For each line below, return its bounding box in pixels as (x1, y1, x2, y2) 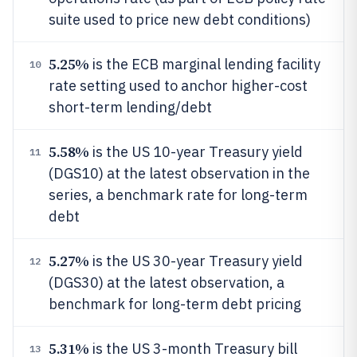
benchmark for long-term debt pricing (49, 295, 301, 313)
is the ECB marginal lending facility (88, 55, 320, 73)
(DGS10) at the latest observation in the (49, 164, 310, 182)
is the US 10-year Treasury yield (88, 143, 303, 161)
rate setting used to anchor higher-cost (49, 76, 308, 95)
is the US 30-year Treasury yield (88, 252, 303, 270)
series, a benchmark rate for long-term (49, 186, 308, 204)
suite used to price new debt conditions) (49, 10, 311, 29)
